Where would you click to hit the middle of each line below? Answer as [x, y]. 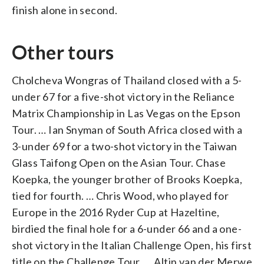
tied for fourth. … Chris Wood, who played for [120, 195]
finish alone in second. [65, 10]
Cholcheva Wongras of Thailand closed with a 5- [127, 80]
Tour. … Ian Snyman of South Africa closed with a [127, 129]
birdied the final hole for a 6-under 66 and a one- [127, 228]
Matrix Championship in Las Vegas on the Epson [126, 113]
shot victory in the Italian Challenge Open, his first [132, 245]
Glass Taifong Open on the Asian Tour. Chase [119, 162]
